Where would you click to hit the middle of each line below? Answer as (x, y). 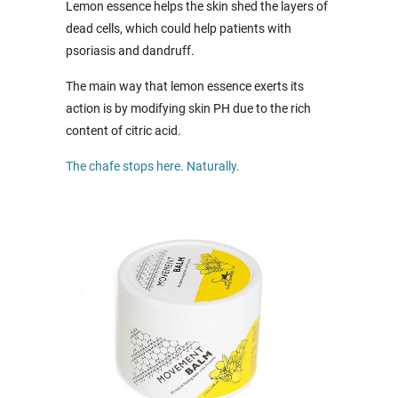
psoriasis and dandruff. (130, 51)
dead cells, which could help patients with (179, 28)
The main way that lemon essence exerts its (185, 86)
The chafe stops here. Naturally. (153, 166)
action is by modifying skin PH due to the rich (188, 108)
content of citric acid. (123, 131)
